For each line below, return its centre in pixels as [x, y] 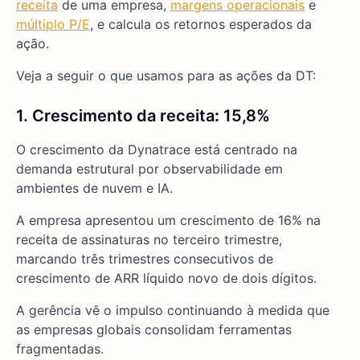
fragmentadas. [60, 349]
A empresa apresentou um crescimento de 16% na [168, 221]
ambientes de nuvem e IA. [94, 188]
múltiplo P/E [53, 25]
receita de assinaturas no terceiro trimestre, [149, 240]
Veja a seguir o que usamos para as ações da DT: [166, 76]
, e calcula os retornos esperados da [201, 25]
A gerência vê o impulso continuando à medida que [173, 311]
